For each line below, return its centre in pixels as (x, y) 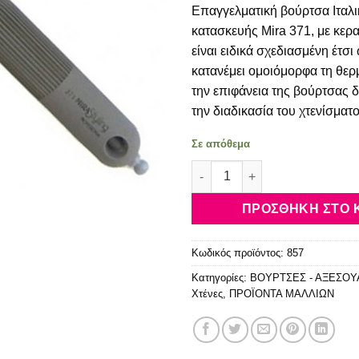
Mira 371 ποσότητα (243, 169)
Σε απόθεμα (221, 143)
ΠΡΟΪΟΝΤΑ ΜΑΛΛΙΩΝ (282, 294)
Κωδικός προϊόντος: (239, 253)
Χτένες (207, 294)
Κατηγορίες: (221, 278)
